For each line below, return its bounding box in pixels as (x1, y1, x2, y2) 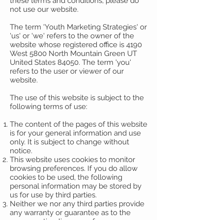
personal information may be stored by (10, 182, 141, 191)
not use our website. (10, 5, 79, 14)
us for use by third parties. (10, 191, 97, 199)
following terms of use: (10, 102, 87, 111)
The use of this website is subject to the (10, 93, 144, 102)
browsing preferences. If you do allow (10, 164, 137, 173)
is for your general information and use (10, 129, 141, 137)
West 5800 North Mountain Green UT (10, 49, 137, 58)
